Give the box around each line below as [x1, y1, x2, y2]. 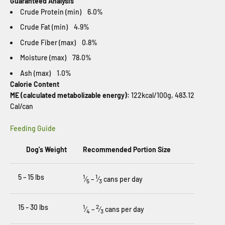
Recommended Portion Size [83, 145, 171, 154]
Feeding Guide [10, 124, 56, 133]
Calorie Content [10, 79, 59, 88]
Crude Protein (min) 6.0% [20, 8, 103, 16]
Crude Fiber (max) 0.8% [20, 38, 97, 47]
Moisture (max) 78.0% [20, 53, 91, 62]
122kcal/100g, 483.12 [131, 90, 194, 99]
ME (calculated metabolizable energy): [10, 90, 131, 99]
